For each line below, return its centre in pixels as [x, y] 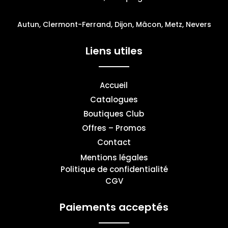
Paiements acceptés [114, 207]
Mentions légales [114, 157]
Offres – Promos [114, 128]
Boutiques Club [114, 113]
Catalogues [114, 99]
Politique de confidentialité [114, 169]
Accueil [114, 85]
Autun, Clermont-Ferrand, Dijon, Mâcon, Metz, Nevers [114, 24]
